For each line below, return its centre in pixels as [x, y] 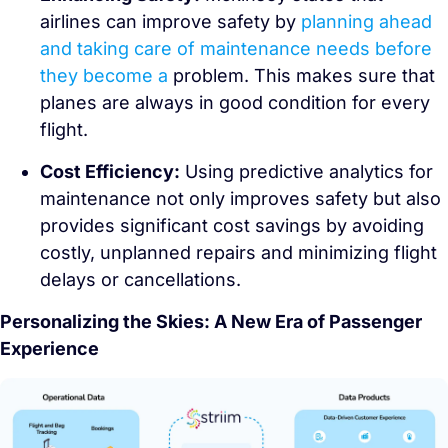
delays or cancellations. [140, 279]
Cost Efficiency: [110, 171]
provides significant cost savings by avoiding [232, 225]
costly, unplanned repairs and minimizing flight [238, 252]
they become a [106, 75]
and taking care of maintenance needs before [236, 48]
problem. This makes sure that [304, 75]
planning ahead [366, 21]
